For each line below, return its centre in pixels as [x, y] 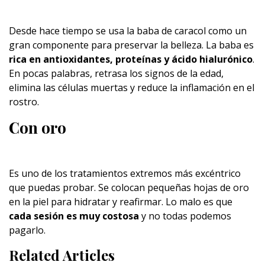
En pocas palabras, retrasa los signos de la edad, [116, 73]
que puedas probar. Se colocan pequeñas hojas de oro [129, 188]
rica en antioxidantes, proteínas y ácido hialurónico [131, 59]
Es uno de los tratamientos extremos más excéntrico [125, 173]
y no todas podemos [185, 216]
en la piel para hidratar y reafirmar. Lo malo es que [121, 202]
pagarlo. [27, 230]
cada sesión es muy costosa [74, 216]
